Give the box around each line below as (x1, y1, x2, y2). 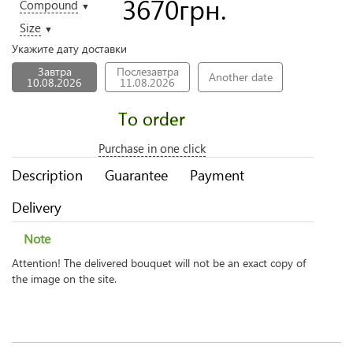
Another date (208, 69, 273, 84)
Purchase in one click (98, 140, 206, 156)
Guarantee (105, 165, 168, 184)
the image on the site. (12, 271, 117, 286)
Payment (190, 165, 244, 184)
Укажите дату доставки (12, 41, 127, 56)
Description (12, 165, 83, 184)
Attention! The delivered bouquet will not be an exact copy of (12, 255, 306, 270)
